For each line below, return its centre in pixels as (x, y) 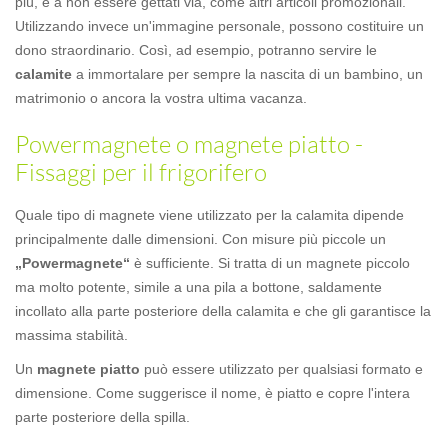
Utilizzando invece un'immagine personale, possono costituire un (219, 26)
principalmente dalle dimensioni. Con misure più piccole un (200, 239)
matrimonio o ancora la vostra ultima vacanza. (161, 98)
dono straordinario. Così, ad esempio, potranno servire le (196, 50)
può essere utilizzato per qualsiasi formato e (281, 369)
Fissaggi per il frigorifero (141, 172)
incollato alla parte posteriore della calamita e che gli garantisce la (223, 311)
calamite (43, 74)
